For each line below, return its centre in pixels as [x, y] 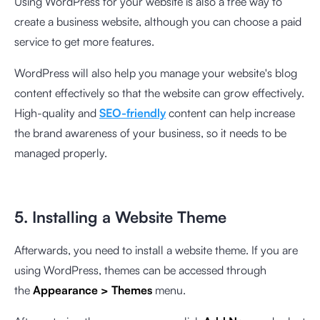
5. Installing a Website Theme [120, 216]
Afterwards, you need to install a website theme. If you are [156, 250]
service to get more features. [86, 41]
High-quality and [57, 112]
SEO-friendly [132, 112]
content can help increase [230, 112]
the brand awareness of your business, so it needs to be [150, 132]
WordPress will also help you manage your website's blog [156, 72]
